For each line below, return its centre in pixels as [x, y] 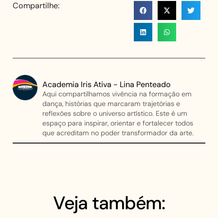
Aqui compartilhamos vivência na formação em [117, 94]
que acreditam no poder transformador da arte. [118, 133]
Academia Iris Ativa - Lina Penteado [107, 85]
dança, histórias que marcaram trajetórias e [111, 104]
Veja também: [109, 203]
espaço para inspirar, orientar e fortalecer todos [118, 123]
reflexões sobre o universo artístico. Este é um [115, 114]
